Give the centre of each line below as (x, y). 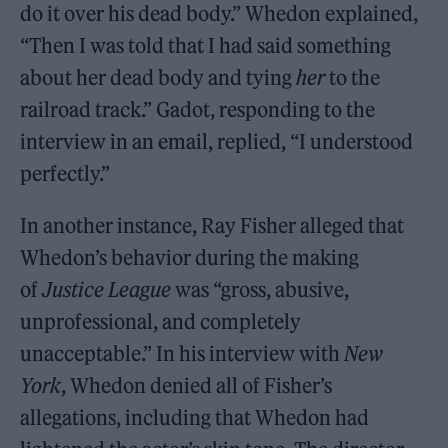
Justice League (107, 289)
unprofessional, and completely (161, 321)
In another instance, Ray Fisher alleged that (212, 225)
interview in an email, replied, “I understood (217, 141)
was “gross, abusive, (260, 289)
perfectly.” (65, 173)
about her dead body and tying (158, 77)
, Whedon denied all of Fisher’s (197, 385)
